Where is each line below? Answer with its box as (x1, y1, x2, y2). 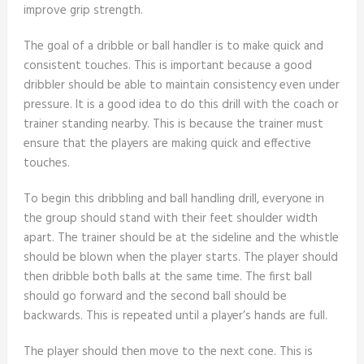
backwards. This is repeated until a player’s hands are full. (23, 306, 327, 327)
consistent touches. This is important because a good (23, 56, 312, 76)
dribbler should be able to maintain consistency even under (23, 76, 340, 96)
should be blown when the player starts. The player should (23, 248, 338, 268)
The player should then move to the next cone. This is (23, 342, 313, 362)
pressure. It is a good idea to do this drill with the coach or (23, 95, 339, 115)
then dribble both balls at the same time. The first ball (23, 267, 312, 288)
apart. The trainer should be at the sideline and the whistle (23, 228, 339, 249)
